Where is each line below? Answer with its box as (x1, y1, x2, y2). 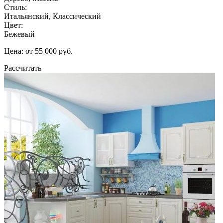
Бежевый (4, 29, 35, 38)
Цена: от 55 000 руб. (4, 46, 73, 55)
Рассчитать (4, 63, 41, 72)
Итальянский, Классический (4, 11, 101, 20)
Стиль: (4, 2, 27, 11)
